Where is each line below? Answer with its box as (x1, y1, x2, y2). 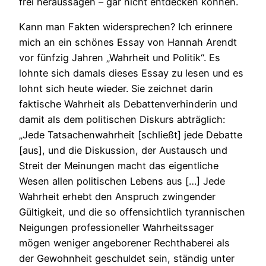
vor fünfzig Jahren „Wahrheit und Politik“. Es (19, 52, 220, 64)
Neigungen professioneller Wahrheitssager (19, 221, 214, 234)
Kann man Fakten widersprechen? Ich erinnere (19, 21, 232, 33)
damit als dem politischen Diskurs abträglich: (19, 113, 225, 126)
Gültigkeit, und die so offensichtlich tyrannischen (19, 206, 245, 218)
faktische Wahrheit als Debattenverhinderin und (19, 98, 237, 110)
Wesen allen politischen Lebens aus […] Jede (19, 175, 225, 188)
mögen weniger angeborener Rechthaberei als (19, 237, 230, 249)
